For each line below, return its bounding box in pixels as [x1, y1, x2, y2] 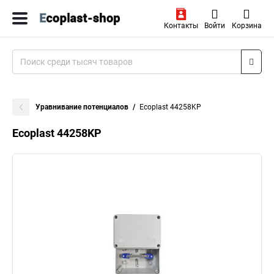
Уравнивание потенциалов [35, 103, 128, 111]
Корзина [231, 21, 262, 30]
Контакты [163, 21, 198, 30]
